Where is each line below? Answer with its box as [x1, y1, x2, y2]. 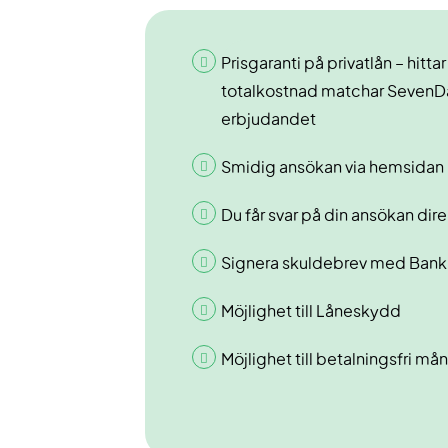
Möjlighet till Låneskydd [221, 304, 401, 321]
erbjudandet [221, 112, 316, 129]
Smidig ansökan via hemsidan [221, 160, 444, 177]
